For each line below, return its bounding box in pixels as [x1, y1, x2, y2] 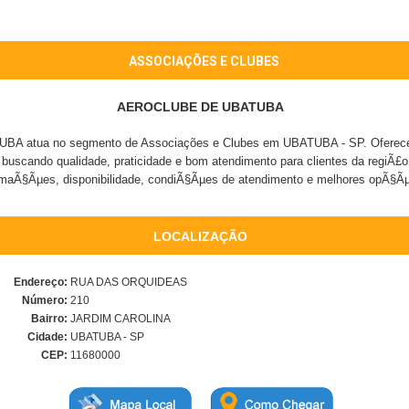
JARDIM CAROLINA [68, 312, 171, 325]
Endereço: [14, 276, 68, 288]
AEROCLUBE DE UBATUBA [117, 100, 284, 114]
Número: [22, 294, 68, 307]
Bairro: [31, 312, 68, 325]
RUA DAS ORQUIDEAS [68, 276, 187, 288]
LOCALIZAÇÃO [152, 229, 247, 244]
